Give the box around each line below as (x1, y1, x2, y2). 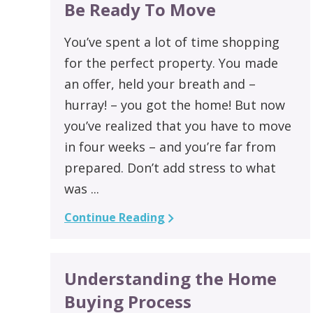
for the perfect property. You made (64, 54, 278, 71)
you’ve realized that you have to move (64, 117, 291, 134)
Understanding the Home (64, 266, 277, 290)
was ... (64, 180, 99, 197)
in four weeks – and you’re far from (64, 138, 276, 155)
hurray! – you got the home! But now (64, 96, 285, 113)
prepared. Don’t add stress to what (64, 159, 276, 176)
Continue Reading (64, 209, 165, 225)
